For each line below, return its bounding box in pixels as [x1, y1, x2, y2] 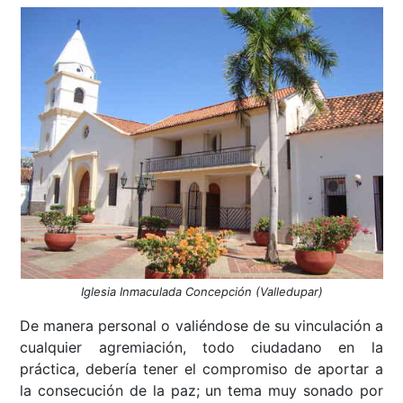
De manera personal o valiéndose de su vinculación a [20, 316, 383, 335]
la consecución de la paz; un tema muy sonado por [20, 381, 383, 399]
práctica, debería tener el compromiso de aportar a [20, 359, 383, 378]
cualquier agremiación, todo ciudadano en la [20, 337, 383, 356]
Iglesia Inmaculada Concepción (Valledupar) [80, 283, 323, 299]
